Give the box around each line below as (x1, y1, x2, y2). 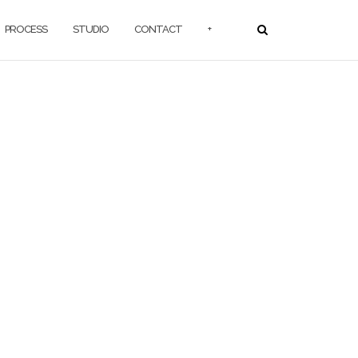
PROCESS (5, 23, 47, 35)
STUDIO (73, 23, 109, 35)
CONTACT (134, 23, 182, 35)
